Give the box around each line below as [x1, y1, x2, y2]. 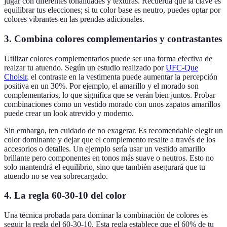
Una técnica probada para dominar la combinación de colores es [4, 211, 208, 220]
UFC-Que [166, 63, 198, 72]
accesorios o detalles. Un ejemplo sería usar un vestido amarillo [4, 144, 205, 153]
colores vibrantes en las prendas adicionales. [4, 15, 144, 24]
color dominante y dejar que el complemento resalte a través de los [4, 135, 215, 144]
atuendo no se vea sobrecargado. [4, 171, 108, 180]
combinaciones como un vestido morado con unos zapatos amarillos [4, 99, 220, 108]
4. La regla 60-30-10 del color [4, 190, 126, 201]
